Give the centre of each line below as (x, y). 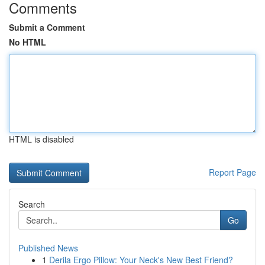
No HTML (28, 42)
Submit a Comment (47, 27)
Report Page (232, 172)
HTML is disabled (41, 139)
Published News (48, 248)
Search (32, 204)
